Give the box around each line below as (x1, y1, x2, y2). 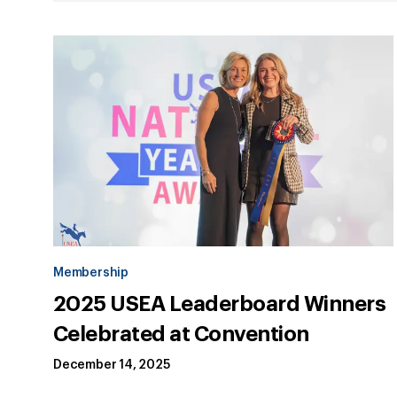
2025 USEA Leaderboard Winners (53, 293, 386, 315)
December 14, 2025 (53, 359, 170, 372)
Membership (53, 267, 128, 280)
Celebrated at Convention (53, 323, 309, 346)
